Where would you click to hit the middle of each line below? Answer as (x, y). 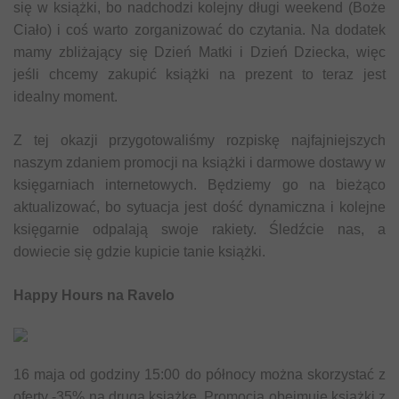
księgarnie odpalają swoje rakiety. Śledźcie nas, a (199, 229)
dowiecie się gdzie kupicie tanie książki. (139, 251)
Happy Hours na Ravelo (94, 295)
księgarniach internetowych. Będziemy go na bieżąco (199, 184)
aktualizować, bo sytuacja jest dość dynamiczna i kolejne (199, 207)
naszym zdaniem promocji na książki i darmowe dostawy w (199, 162)
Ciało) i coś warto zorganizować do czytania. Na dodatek (199, 29)
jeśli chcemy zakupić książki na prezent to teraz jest (199, 74)
